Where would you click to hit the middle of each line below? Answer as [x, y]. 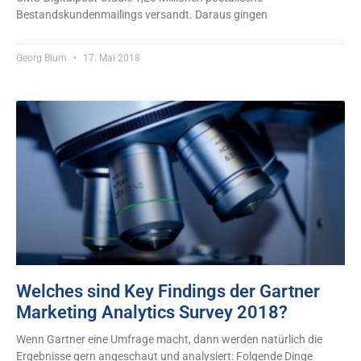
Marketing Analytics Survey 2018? [152, 312]
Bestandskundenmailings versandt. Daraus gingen [142, 15]
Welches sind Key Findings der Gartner [168, 291]
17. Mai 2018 [110, 58]
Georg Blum [43, 58]
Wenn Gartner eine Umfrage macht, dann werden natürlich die [169, 339]
